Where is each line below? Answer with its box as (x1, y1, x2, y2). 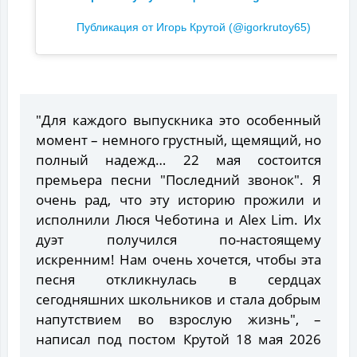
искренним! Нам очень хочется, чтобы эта (36, 250, 321, 269)
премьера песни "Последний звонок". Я (36, 171, 321, 190)
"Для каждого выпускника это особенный (36, 111, 321, 130)
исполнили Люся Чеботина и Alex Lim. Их (36, 210, 321, 229)
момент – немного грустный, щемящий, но (36, 131, 321, 150)
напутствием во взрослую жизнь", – (36, 310, 321, 329)
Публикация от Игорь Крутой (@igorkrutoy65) (76, 21, 311, 34)
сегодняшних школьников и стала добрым (36, 290, 321, 309)
